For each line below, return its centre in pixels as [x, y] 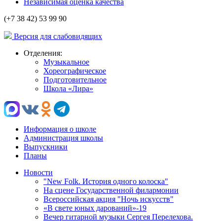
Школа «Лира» [68, 89]
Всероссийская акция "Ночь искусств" [109, 199]
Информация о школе [60, 129]
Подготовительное [75, 80]
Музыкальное [66, 62]
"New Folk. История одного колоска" [106, 182]
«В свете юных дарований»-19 [95, 208]
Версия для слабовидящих [57, 36]
